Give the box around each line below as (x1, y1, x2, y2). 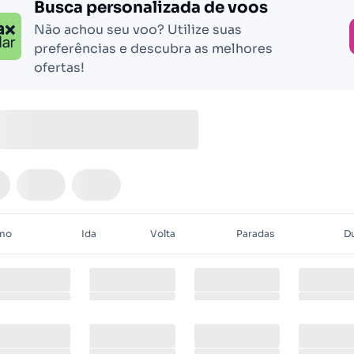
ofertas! (34, 59, 85, 76)
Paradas (236, 228, 274, 239)
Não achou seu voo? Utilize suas (34, 21, 242, 38)
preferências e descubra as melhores (34, 40, 273, 57)
